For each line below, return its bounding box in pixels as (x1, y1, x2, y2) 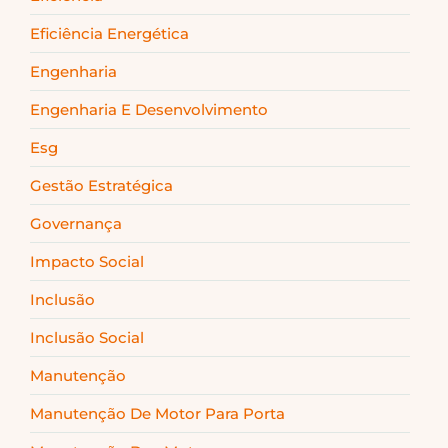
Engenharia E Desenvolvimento (30, 99, 268, 119)
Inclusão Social (30, 327, 144, 347)
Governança (30, 213, 122, 233)
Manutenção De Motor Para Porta (30, 403, 285, 423)
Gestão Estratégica (30, 175, 173, 195)
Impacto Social (30, 251, 144, 271)
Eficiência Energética (30, 23, 189, 43)
